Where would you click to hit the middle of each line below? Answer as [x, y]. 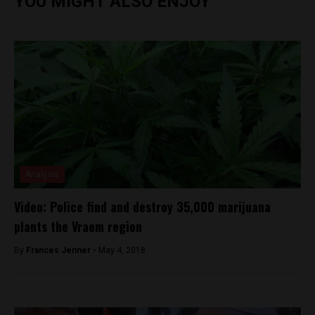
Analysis [42, 174]
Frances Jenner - [62, 250]
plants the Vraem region [78, 226]
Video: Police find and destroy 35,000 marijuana [142, 207]
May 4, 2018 [122, 250]
